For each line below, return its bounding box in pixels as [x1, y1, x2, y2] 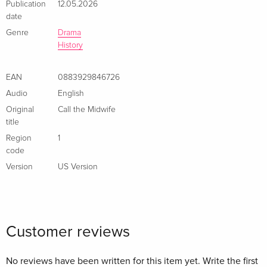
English [58, 89, 84, 98]
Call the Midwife [58, 105, 116, 114]
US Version [58, 163, 98, 172]
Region [6, 134, 32, 143]
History [58, 41, 83, 50]
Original [6, 105, 34, 114]
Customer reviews [6, 222, 130, 242]
